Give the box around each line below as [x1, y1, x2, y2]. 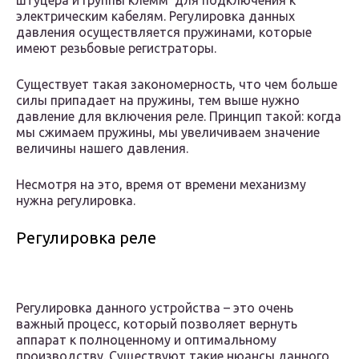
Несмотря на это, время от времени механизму [16, 177, 306, 192]
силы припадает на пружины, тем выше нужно [16, 93, 300, 108]
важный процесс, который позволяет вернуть [16, 317, 297, 332]
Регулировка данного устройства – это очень [16, 301, 293, 316]
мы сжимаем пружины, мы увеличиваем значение [16, 125, 320, 140]
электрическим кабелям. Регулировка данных [16, 9, 295, 24]
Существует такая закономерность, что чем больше [16, 77, 337, 92]
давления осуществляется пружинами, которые [16, 25, 312, 40]
